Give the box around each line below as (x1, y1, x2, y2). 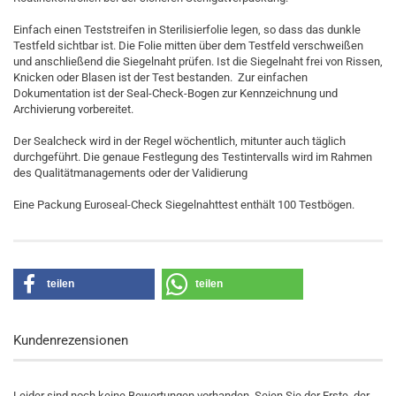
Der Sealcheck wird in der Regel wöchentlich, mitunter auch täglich (13, 134, 346, 148)
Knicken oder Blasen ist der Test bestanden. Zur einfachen (13, 71, 308, 84)
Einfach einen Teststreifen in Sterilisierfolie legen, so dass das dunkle (13, 23, 361, 36)
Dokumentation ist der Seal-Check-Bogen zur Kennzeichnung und (13, 87, 338, 100)
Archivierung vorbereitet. (13, 103, 133, 116)
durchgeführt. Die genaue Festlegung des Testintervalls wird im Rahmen (13, 150, 372, 164)
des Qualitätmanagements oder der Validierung (13, 166, 247, 179)
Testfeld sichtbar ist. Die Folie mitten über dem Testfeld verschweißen (13, 39, 363, 52)
